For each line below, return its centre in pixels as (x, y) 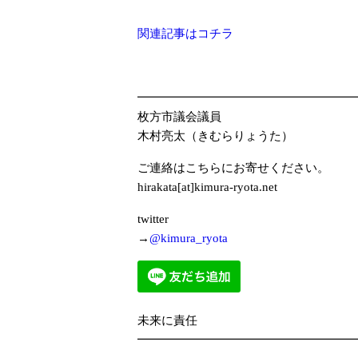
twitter (153, 219)
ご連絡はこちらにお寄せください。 (233, 168)
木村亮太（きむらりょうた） (215, 136)
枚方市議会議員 (179, 117)
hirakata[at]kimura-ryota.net (207, 187)
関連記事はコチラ (185, 34)
